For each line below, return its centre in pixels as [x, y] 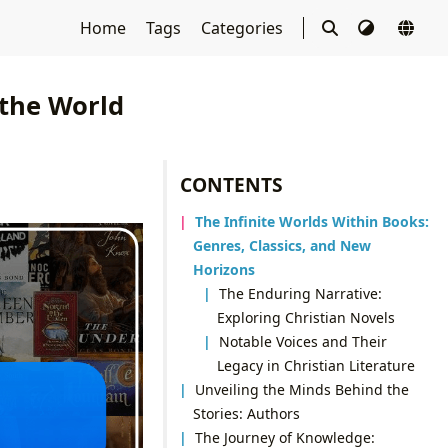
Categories [243, 28]
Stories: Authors [246, 413]
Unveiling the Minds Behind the [302, 389]
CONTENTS [232, 184]
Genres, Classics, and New [281, 245]
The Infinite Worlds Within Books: [312, 221]
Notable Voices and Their [303, 341]
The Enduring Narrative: [301, 293]
